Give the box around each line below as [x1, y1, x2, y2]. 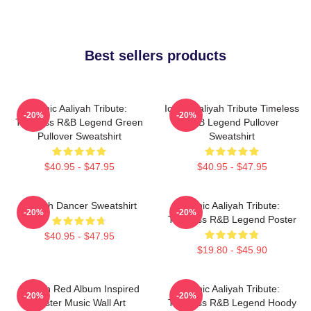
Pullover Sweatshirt [37, 130, 121, 142]
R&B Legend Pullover [185, 116, 279, 128]
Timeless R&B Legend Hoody [167, 296, 296, 308]
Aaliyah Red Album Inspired [19, 283, 140, 294]
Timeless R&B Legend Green [15, 116, 143, 128]
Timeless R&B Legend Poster [167, 213, 296, 225]
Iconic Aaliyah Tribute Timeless [165, 102, 299, 114]
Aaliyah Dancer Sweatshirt [22, 199, 137, 211]
